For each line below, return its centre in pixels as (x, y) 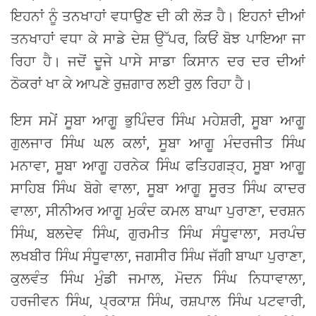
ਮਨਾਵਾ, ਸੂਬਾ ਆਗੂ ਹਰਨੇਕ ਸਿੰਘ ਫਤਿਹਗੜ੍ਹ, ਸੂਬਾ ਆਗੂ (158, 165)
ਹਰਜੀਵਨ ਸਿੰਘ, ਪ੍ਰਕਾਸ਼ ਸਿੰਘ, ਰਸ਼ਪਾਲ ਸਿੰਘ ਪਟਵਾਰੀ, (158, 301)
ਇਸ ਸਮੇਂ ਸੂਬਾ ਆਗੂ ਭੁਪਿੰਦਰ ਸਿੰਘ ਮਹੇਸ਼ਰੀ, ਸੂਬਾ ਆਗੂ (158, 120)
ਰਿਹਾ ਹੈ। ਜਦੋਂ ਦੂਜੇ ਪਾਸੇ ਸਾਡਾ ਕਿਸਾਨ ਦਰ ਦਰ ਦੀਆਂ (158, 61)
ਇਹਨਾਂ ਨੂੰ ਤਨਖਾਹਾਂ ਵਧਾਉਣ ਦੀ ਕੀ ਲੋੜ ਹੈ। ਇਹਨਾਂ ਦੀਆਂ (158, 16)
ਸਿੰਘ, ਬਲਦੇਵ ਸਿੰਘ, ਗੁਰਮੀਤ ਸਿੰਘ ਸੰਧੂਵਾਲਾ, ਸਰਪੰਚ (158, 233)
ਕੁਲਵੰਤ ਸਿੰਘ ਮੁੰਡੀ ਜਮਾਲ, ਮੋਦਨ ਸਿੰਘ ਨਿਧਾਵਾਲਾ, (158, 278)
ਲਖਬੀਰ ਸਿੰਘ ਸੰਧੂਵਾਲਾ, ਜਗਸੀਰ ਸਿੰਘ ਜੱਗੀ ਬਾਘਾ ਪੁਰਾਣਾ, (158, 256)
